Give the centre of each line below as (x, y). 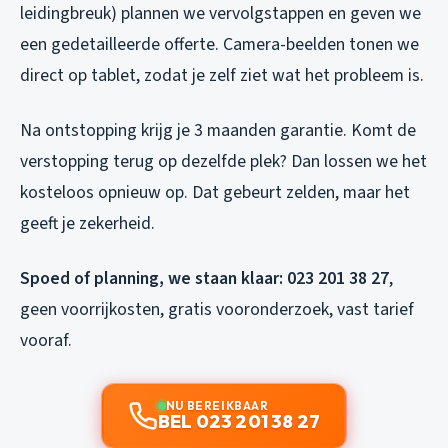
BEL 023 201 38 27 (239, 421)
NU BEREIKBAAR (217, 405)
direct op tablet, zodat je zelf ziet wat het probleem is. (222, 75)
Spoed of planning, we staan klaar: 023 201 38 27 (204, 278)
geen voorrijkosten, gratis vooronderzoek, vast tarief (217, 309)
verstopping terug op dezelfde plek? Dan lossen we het (223, 161)
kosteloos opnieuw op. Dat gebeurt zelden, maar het (215, 192)
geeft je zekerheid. (87, 223)
